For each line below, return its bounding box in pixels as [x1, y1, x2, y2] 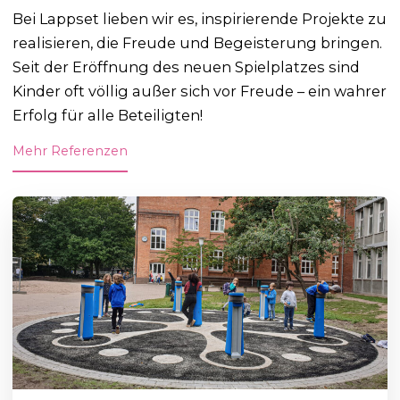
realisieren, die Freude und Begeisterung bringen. [12, 33, 383, 52]
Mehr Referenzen [12, 143, 129, 160]
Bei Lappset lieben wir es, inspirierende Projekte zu [12, 9, 387, 28]
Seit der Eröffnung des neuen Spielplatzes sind [12, 57, 361, 76]
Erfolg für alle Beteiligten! [12, 105, 204, 124]
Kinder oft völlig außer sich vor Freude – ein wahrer [12, 81, 387, 100]
